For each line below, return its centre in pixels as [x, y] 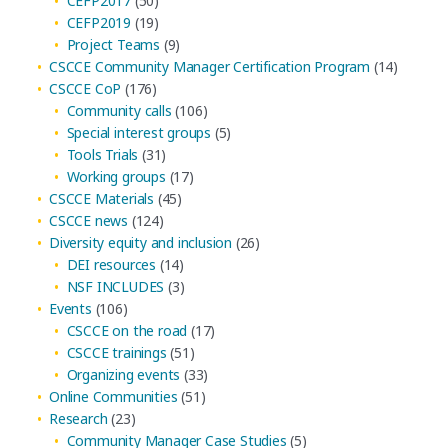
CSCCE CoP [85, 89]
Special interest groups [138, 133]
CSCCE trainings [116, 353]
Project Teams [113, 45]
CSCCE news [89, 221]
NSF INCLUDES [115, 287]
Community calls [119, 111]
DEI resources [111, 265]
